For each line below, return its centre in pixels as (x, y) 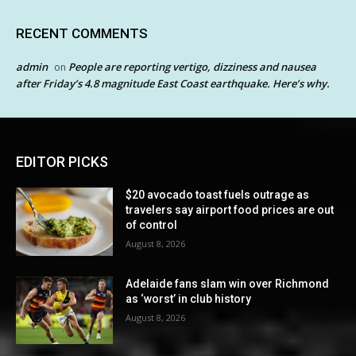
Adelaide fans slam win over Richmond (228, 283)
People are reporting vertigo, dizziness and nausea (192, 67)
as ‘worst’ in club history (189, 298)
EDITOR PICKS (62, 162)
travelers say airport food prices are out (230, 210)
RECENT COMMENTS (82, 34)
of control (152, 225)
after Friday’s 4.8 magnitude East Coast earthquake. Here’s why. (173, 84)
